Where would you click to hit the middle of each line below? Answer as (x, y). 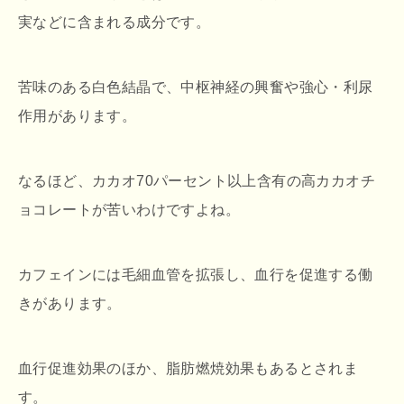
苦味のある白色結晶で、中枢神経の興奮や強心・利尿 (196, 87)
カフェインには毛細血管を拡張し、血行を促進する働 (196, 274)
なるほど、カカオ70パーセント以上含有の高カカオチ (197, 180)
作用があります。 (78, 115)
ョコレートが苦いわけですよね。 (129, 209)
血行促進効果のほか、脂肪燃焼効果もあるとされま (188, 368)
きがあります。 (70, 303)
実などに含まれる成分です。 (115, 22)
